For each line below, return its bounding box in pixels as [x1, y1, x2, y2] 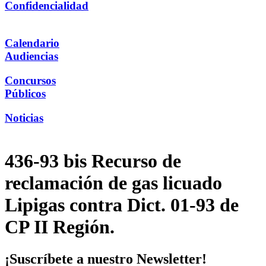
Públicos [5, 87, 46, 100]
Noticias [5, 111, 43, 124]
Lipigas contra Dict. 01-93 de [5, 194, 239, 216]
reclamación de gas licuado [5, 172, 222, 194]
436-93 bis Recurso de [5, 150, 181, 172]
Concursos [5, 74, 56, 87]
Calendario [5, 37, 59, 50]
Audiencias [5, 50, 58, 63]
